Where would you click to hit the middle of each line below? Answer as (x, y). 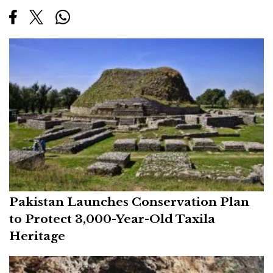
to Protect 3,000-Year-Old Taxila (112, 219)
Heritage (37, 236)
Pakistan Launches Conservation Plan (129, 202)
